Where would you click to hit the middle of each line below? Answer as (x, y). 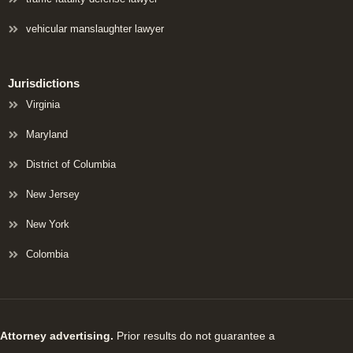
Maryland (46, 135)
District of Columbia (71, 165)
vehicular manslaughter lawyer (95, 29)
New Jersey (52, 195)
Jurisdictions (44, 84)
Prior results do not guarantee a (194, 336)
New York (47, 225)
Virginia (43, 105)
